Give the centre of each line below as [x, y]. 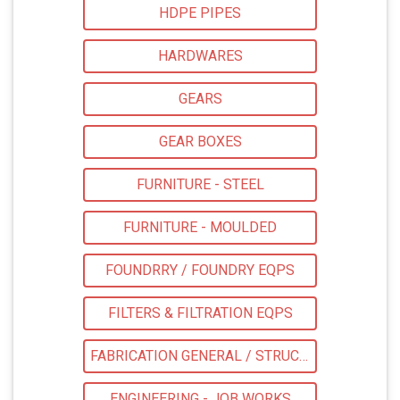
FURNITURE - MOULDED [200, 228]
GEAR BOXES [200, 142]
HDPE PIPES [200, 13]
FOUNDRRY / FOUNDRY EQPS [200, 271]
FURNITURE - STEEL [200, 185]
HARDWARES [200, 56]
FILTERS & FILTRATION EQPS [200, 313]
